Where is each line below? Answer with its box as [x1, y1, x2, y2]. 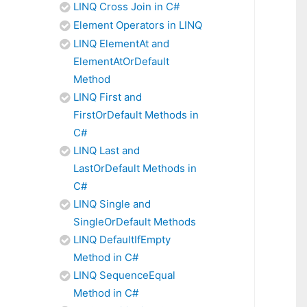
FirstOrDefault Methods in [73, 108, 199, 121]
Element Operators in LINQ [73, 19, 202, 32]
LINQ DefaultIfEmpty [73, 233, 171, 246]
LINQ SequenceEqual [73, 269, 175, 282]
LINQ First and [73, 90, 142, 103]
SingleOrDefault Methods [73, 215, 196, 228]
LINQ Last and [73, 144, 140, 157]
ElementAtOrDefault [73, 55, 169, 68]
